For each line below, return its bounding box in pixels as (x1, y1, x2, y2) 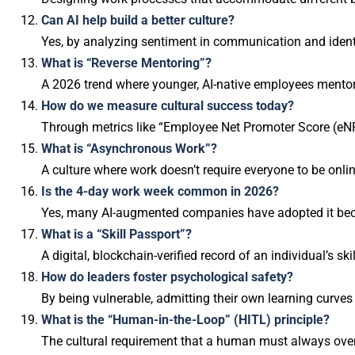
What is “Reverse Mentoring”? (41, 55, 212, 71)
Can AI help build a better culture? (41, 13, 235, 28)
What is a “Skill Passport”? (41, 227, 192, 242)
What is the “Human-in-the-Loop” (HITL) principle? (41, 312, 330, 327)
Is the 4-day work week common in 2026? (41, 184, 279, 199)
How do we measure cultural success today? (41, 98, 294, 113)
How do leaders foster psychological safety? (41, 269, 293, 284)
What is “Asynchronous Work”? (41, 141, 217, 156)
